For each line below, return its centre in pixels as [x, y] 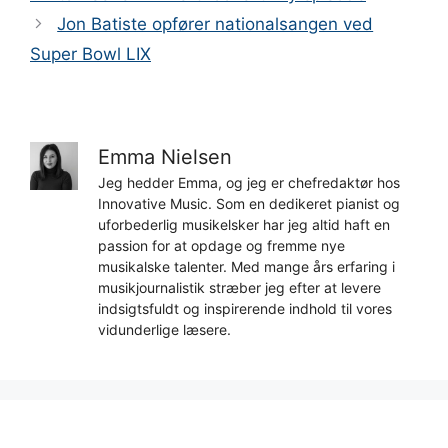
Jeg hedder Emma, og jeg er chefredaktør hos [249, 183]
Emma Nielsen [165, 157]
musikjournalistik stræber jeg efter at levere [239, 288]
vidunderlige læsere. [164, 330]
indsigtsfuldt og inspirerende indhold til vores [245, 309]
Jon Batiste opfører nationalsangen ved [215, 24]
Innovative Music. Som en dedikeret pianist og [249, 204]
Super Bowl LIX [90, 54]
